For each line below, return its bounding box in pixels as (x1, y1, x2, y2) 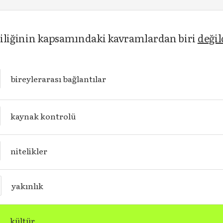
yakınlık (11, 180, 43, 192)
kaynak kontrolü (10, 110, 76, 122)
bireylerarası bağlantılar (10, 73, 106, 85)
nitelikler (10, 145, 47, 157)
